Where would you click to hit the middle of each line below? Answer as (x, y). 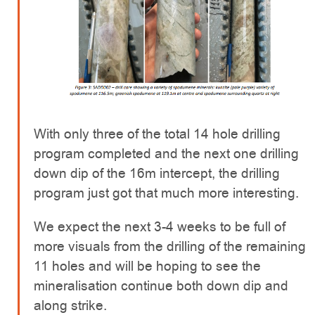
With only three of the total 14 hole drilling (157, 134)
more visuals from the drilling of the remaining (170, 247)
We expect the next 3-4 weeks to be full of (160, 227)
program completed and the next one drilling (166, 154)
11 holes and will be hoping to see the (147, 266)
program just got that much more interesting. (166, 193)
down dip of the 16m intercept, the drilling (157, 174)
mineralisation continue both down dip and (161, 286)
